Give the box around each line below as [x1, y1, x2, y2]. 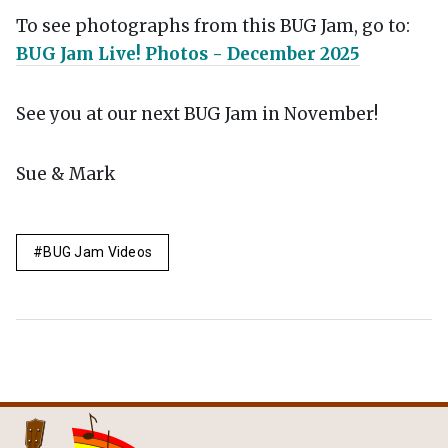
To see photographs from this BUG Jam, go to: [16, 15, 410, 37]
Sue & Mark [16, 163, 115, 185]
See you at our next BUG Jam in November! [16, 103, 378, 125]
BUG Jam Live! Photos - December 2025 [16, 43, 360, 65]
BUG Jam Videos [43, 244, 153, 260]
